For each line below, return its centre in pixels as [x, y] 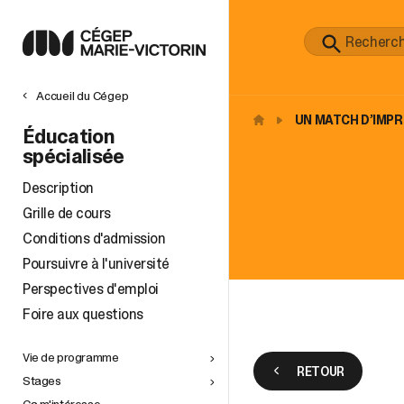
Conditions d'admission [94, 238]
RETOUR [321, 371]
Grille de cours [67, 213]
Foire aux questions [83, 314]
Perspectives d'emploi [91, 289]
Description [58, 188]
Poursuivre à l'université [96, 263]
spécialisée [73, 156]
